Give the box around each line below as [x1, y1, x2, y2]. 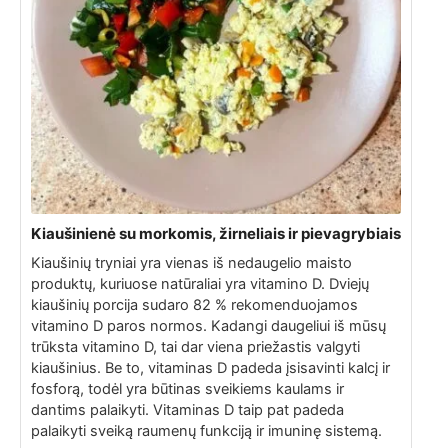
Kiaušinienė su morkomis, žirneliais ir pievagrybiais [30, 223, 401, 243]
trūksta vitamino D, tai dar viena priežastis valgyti [30, 337, 360, 356]
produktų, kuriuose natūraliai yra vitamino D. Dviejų [30, 274, 369, 293]
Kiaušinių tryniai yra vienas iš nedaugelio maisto [30, 253, 352, 272]
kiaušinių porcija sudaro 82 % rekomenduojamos [30, 295, 358, 314]
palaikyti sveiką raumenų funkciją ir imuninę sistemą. [30, 421, 382, 440]
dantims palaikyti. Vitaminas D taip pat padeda [30, 400, 344, 419]
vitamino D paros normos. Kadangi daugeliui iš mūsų [30, 316, 386, 335]
